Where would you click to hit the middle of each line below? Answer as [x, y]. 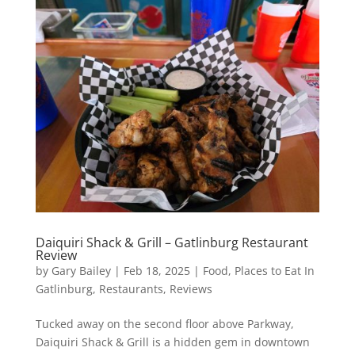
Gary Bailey [81, 271]
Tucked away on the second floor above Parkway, [164, 324]
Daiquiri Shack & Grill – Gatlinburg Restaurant [172, 243]
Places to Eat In [274, 271]
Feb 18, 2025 [157, 271]
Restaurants [131, 289]
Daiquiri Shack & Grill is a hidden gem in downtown [172, 342]
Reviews [191, 289]
